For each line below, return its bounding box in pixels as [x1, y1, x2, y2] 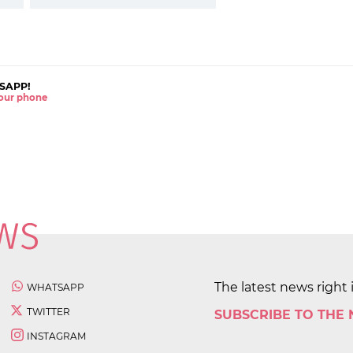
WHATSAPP [27, 281, 84, 293]
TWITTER [27, 305, 70, 318]
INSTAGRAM [27, 329, 86, 342]
